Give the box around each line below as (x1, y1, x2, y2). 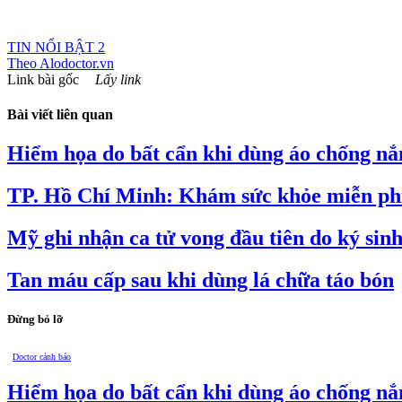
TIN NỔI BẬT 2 (7, 39, 105, 55)
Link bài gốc (7, 71, 79, 87)
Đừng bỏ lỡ (7, 312, 63, 327)
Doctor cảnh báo (13, 351, 71, 362)
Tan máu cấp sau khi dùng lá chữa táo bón (7, 268, 394, 293)
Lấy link (95, 71, 141, 87)
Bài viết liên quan (7, 107, 113, 123)
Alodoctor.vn (39, 55, 114, 71)
